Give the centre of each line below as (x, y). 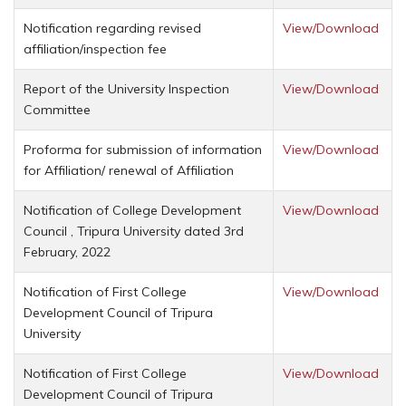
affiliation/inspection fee (95, 48)
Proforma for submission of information (143, 149)
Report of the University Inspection (126, 88)
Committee (57, 109)
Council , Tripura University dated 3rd (134, 231)
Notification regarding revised (112, 28)
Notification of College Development (132, 210)
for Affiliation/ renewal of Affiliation (129, 170)
